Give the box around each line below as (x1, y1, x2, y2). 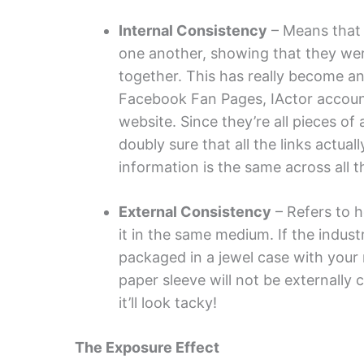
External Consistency (119, 202, 271, 220)
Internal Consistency (119, 21, 267, 39)
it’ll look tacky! (119, 293, 217, 311)
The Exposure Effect (75, 338, 219, 356)
